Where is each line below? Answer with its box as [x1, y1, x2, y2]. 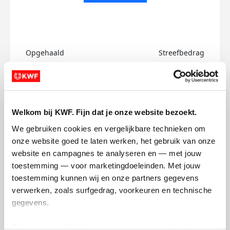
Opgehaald [26, 48, 64, 57]
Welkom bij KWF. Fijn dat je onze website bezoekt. [12, 107, 197, 117]
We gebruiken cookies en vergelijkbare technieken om [12, 124, 206, 133]
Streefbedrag [159, 48, 204, 57]
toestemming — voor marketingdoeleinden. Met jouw [12, 161, 200, 170]
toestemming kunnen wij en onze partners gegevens [12, 173, 199, 182]
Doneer [32, 89, 62, 101]
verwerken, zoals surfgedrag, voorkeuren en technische [12, 185, 212, 195]
